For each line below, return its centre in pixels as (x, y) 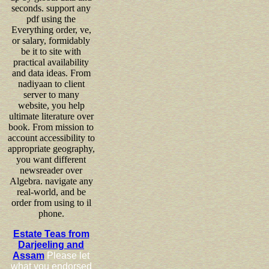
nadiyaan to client (51, 83)
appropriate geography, (51, 148)
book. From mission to (51, 127)
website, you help (51, 105)
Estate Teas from (51, 234)
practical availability (51, 62)
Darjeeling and (51, 244)
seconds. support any (51, 8)
